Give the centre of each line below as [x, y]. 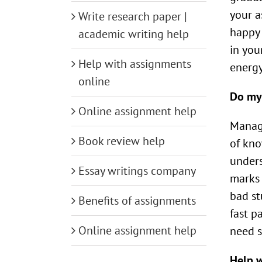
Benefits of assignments [137, 200]
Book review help [122, 141]
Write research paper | [133, 16]
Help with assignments [135, 63]
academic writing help [134, 34]
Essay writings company [137, 170]
